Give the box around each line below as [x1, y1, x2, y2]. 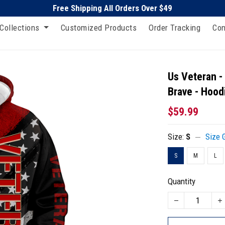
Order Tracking [149, 22, 200, 33]
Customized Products [60, 22, 137, 33]
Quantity [168, 176, 196, 186]
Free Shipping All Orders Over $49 [53, 3, 172, 13]
